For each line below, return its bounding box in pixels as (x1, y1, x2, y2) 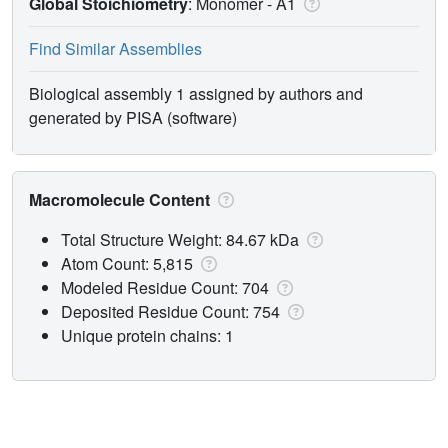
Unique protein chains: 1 (61, 323, 234, 347)
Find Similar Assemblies (29, 36, 202, 60)
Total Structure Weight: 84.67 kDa (61, 227, 303, 251)
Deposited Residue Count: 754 (61, 299, 284, 323)
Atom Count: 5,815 (61, 251, 197, 275)
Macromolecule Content (29, 187, 214, 211)
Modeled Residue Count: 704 (61, 275, 273, 299)
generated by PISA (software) (29, 105, 237, 129)
